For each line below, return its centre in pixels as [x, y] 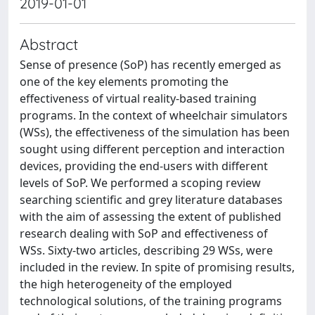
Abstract [49, 44]
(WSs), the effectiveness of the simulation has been [155, 132]
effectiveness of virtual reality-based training [138, 98]
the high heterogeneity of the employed [126, 284]
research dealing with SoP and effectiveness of [144, 233]
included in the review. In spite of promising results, [157, 267]
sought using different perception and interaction [152, 149]
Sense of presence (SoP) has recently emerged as [150, 65]
